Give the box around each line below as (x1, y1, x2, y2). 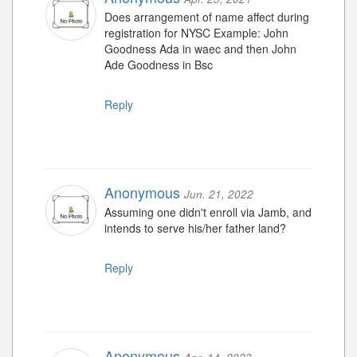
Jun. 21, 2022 (184, 186, 253, 202)
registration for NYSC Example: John (104, 25, 288, 41)
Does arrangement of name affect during (104, 9, 309, 25)
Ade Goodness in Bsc (104, 57, 213, 73)
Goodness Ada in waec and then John (104, 41, 296, 57)
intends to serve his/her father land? (104, 220, 286, 237)
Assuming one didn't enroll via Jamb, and (104, 204, 312, 221)
